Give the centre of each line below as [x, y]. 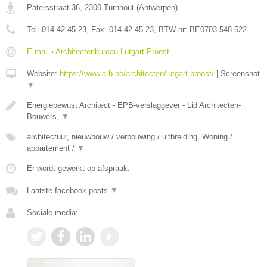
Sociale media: [52, 212]
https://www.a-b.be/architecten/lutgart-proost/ [137, 73]
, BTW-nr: [172, 29]
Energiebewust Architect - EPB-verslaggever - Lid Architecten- [134, 105]
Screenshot [240, 73]
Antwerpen [157, 7]
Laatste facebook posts [69, 190]
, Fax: [98, 29]
